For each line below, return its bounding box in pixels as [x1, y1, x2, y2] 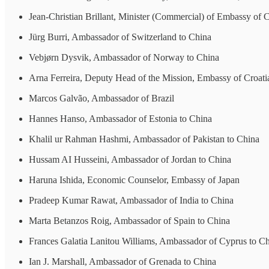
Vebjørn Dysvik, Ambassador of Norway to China [29, 52, 219, 62]
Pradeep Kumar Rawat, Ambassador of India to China [29, 195, 234, 205]
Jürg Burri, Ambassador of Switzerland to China [29, 31, 211, 42]
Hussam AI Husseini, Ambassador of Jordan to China [29, 154, 231, 165]
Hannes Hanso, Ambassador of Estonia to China [29, 113, 212, 124]
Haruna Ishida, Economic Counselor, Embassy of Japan [29, 174, 240, 185]
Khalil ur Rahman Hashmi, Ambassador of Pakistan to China [29, 133, 259, 144]
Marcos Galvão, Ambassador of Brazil [29, 92, 174, 103]
